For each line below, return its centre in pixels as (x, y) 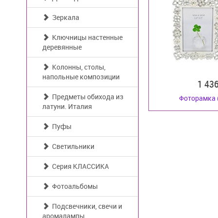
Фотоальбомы (73, 186)
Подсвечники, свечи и (86, 206)
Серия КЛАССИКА (79, 166)
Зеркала (64, 17)
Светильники (72, 146)
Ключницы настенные (86, 37)
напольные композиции (81, 77)
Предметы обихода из (86, 97)
